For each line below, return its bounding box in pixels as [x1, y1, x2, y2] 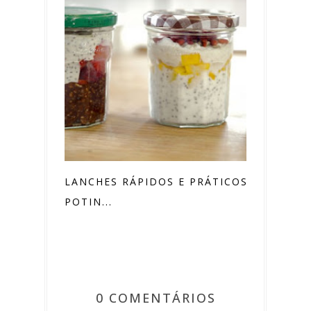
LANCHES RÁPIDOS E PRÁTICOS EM [65, 174, 269, 188]
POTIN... [65, 194, 112, 208]
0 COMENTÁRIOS [95, 289, 216, 306]
